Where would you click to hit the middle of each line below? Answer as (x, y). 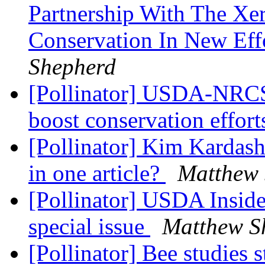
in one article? (97, 173)
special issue (89, 227)
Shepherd (72, 67)
